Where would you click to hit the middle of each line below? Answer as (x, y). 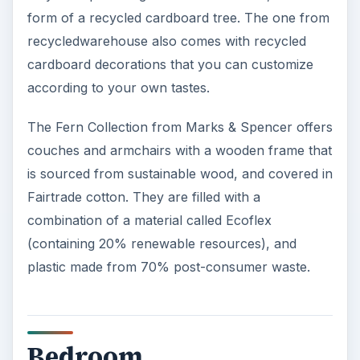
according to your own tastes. (118, 88)
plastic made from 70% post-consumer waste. (168, 267)
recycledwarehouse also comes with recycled (166, 41)
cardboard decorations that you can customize (170, 65)
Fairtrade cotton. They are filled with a (143, 197)
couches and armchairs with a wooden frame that (179, 151)
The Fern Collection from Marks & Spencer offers (180, 127)
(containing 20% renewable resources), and (162, 244)
